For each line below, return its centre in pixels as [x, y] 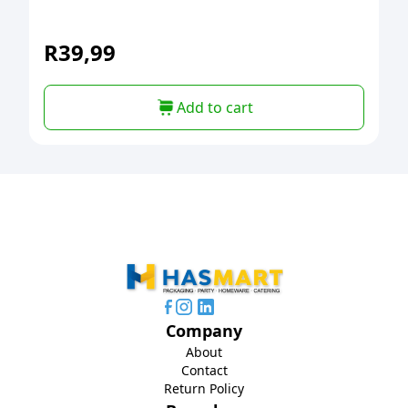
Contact [204, 370]
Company [204, 331]
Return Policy [204, 388]
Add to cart [215, 107]
